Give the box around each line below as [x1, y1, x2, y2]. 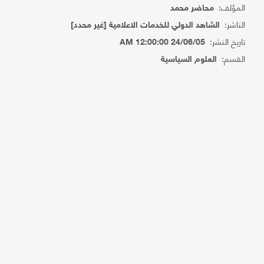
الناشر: [220, 16, 246, 31]
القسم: [217, 51, 246, 65]
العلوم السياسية [161, 55, 217, 65]
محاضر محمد [170, 4, 214, 14]
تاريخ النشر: [205, 34, 246, 48]
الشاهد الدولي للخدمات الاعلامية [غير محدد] [71, 21, 220, 31]
